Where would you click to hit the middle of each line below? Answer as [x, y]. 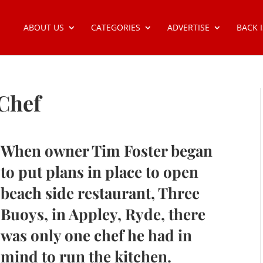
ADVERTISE [188, 27]
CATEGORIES [115, 27]
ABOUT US [43, 27]
